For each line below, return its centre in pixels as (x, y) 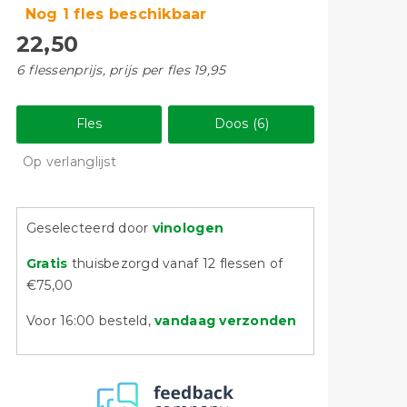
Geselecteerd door (89, 228)
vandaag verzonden (226, 321)
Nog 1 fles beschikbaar (116, 14)
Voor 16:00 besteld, (90, 321)
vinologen (188, 228)
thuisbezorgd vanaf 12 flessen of (177, 263)
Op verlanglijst (69, 162)
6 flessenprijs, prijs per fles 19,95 (121, 70)
